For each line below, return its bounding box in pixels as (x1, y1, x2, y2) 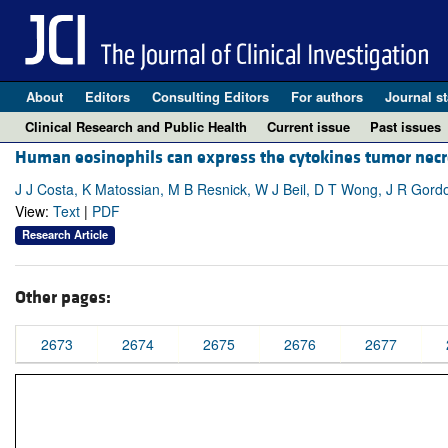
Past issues (370, 117, 441, 136)
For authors (290, 87, 363, 106)
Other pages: (15, 285, 111, 309)
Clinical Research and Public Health (25, 117, 247, 136)
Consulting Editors (151, 87, 269, 106)
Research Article (22, 226, 108, 243)
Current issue (267, 117, 350, 136)
